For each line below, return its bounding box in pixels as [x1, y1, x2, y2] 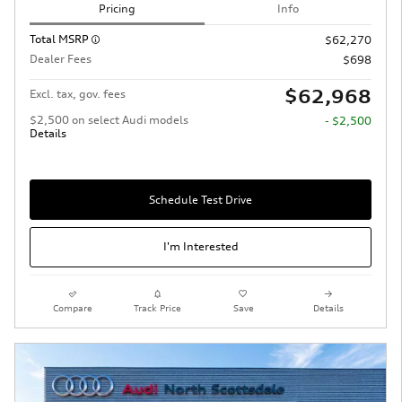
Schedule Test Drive [149, 192, 252, 206]
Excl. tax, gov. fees [30, 87, 126, 101]
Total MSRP [30, 32, 92, 47]
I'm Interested [162, 240, 239, 254]
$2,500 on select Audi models [30, 113, 188, 127]
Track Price [134, 301, 182, 313]
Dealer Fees [30, 52, 92, 66]
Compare [52, 301, 92, 313]
